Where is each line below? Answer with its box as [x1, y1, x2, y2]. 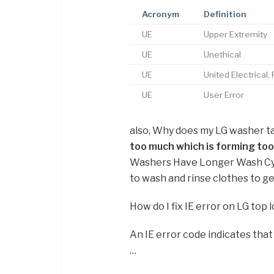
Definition [204, 9, 246, 20]
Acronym [142, 9, 179, 20]
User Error [204, 90, 244, 100]
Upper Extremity [204, 29, 267, 40]
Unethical [204, 50, 241, 60]
